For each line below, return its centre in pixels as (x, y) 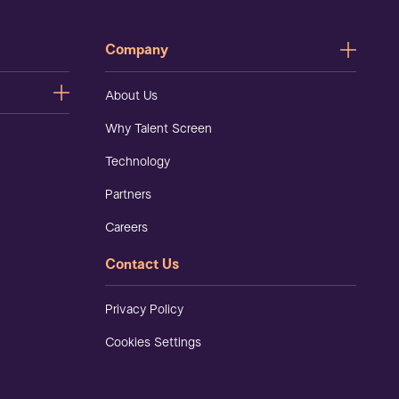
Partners (128, 194)
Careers (126, 227)
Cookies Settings (153, 342)
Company (137, 50)
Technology (138, 161)
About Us (131, 95)
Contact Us (142, 264)
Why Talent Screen (159, 128)
